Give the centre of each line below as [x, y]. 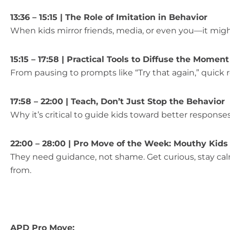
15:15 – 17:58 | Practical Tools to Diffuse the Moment [120, 59]
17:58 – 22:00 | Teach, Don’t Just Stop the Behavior [118, 101]
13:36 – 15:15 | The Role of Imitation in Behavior [109, 17]
